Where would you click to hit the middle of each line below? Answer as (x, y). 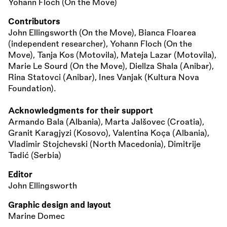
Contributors (34, 22)
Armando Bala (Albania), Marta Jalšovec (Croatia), (106, 122)
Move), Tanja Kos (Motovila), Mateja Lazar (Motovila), (112, 55)
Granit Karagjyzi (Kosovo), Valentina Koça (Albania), (109, 133)
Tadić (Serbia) (35, 155)
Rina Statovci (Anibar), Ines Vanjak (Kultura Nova (104, 77)
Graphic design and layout (60, 205)
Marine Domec (36, 216)
